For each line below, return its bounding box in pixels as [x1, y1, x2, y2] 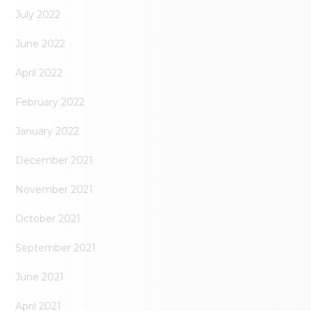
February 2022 [15, 96, 85, 109]
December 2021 [15, 154, 94, 167]
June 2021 [15, 271, 65, 284]
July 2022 [15, 8, 61, 22]
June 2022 [15, 37, 66, 51]
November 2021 [15, 183, 94, 196]
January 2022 [15, 125, 80, 138]
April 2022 [15, 67, 63, 80]
